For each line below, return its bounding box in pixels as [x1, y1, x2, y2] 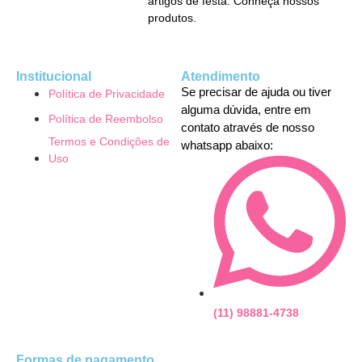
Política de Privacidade [48, 86, 165, 100]
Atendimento [181, 69, 260, 83]
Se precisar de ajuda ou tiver [181, 84, 331, 99]
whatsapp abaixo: [181, 137, 273, 152]
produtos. [148, 11, 197, 24]
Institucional [16, 69, 91, 83]
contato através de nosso [181, 120, 314, 134]
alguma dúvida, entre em [181, 102, 311, 116]
